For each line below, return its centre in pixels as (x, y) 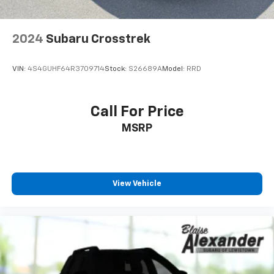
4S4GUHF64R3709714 (66, 69)
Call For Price (137, 112)
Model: (174, 69)
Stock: (117, 69)
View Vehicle (137, 184)
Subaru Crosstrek (98, 39)
